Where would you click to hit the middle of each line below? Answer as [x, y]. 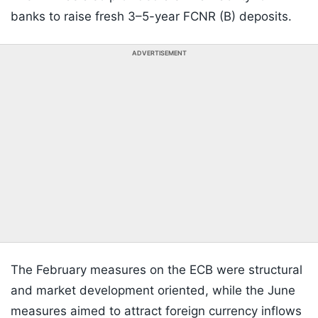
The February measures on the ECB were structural [157, 270]
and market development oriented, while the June [153, 291]
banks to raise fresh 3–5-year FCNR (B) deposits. [151, 17]
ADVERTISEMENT [159, 53]
